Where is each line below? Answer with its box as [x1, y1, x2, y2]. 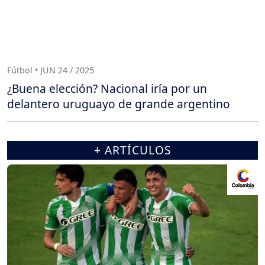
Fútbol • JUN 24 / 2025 [7, 64, 94, 76]
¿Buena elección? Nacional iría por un [7, 80, 207, 97]
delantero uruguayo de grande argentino [7, 96, 230, 112]
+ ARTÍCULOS [93, 142, 172, 159]
